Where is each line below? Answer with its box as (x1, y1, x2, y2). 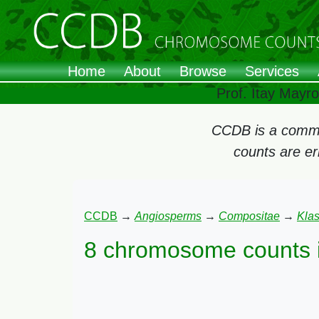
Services (245, 63, 299, 80)
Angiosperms (135, 210, 202, 222)
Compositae (219, 210, 280, 222)
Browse (179, 63, 226, 80)
